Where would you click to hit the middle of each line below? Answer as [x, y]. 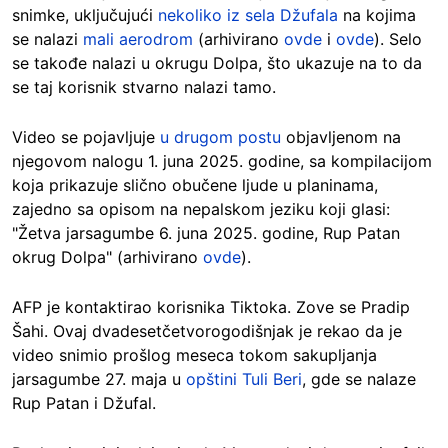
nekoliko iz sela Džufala [248, 15]
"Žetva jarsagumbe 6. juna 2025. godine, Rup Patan [206, 233]
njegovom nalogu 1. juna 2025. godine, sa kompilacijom [222, 161]
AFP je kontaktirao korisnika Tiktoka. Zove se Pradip [211, 307]
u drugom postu [220, 137]
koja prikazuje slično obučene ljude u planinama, [195, 185]
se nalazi [47, 39]
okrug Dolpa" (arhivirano [107, 257]
